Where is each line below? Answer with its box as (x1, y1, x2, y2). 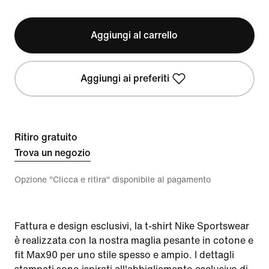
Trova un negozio (14, 148, 91, 158)
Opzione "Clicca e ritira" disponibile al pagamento (14, 175, 211, 184)
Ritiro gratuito (14, 132, 77, 142)
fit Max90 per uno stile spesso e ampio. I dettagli (14, 250, 234, 260)
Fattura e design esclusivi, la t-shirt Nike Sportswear (14, 221, 249, 231)
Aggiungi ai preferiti (80, 73, 169, 83)
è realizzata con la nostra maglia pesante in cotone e (14, 235, 253, 246)
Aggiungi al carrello (91, 30, 178, 40)
